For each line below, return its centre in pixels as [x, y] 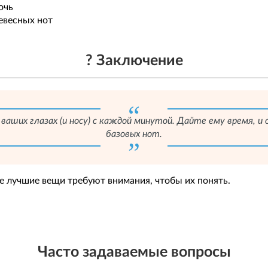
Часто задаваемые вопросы [134, 252]
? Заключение [134, 61]
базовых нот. [134, 134]
